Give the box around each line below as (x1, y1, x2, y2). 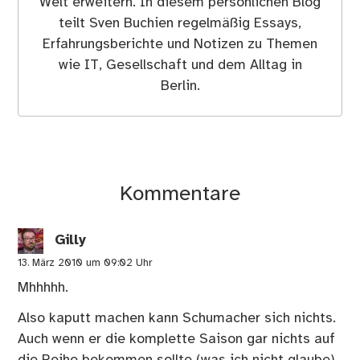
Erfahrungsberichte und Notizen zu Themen (43, 36, 317, 51)
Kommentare (120, 182, 240, 206)
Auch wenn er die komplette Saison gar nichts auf (18, 331, 336, 346)
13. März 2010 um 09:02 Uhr (18, 257, 153, 268)
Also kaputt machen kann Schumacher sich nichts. (18, 310, 337, 325)
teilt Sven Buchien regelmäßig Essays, (59, 15, 301, 31)
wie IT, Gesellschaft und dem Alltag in (58, 57, 302, 72)
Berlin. (160, 78, 200, 93)
